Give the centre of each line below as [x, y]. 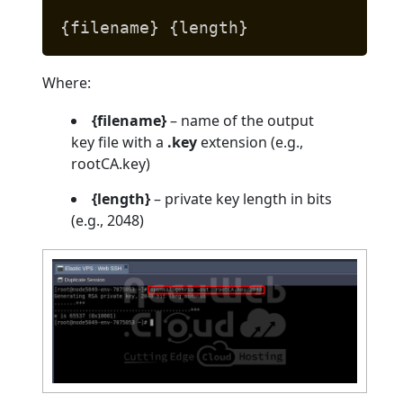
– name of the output [241, 121]
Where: [67, 83]
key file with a [120, 143]
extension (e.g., [251, 143]
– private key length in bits [242, 199]
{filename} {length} [155, 28]
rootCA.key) [111, 164]
